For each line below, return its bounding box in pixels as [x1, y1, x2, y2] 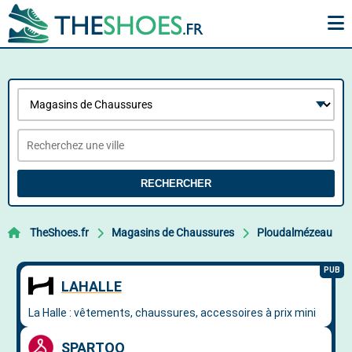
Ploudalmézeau [257, 226, 332, 239]
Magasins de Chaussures [112, 226, 234, 239]
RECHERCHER [141, 178, 211, 189]
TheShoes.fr [30, 226, 89, 239]
